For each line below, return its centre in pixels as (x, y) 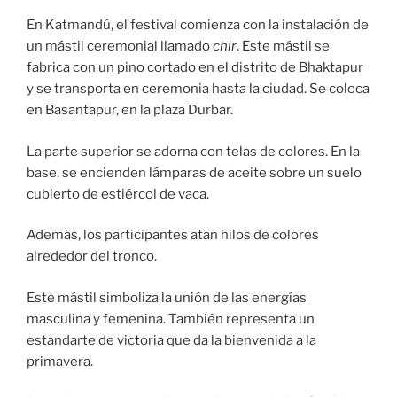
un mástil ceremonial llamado (120, 47)
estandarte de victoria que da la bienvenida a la (171, 340)
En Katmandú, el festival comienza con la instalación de (198, 25)
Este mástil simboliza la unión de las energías (167, 297)
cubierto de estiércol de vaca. (118, 194)
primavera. (60, 361)
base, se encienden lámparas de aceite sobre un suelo (194, 172)
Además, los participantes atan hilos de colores (173, 235)
